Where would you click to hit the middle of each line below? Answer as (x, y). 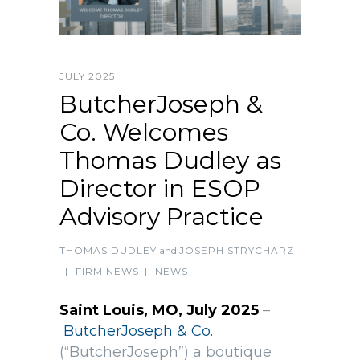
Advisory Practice (162, 217)
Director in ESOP (160, 189)
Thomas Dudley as (170, 161)
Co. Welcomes (144, 133)
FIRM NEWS (107, 272)
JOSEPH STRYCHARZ (237, 251)
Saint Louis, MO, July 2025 (159, 311)
